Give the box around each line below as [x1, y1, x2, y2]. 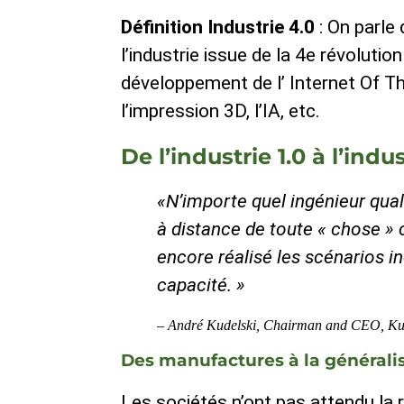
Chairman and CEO [263, 317, 381, 334]
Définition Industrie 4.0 [121, 16, 320, 38]
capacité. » [157, 273, 246, 296]
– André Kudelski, [157, 317, 264, 334]
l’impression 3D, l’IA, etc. [121, 100, 321, 122]
